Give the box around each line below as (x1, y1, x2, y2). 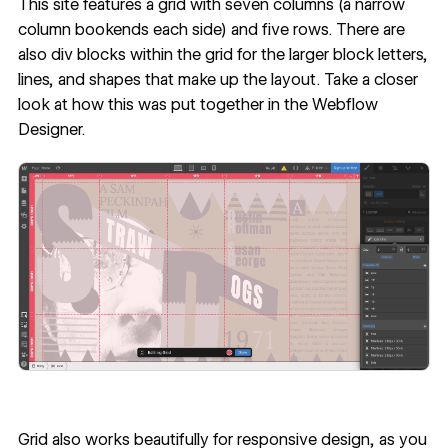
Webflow (311, 94, 378, 114)
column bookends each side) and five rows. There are (17, 19, 405, 39)
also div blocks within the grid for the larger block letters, (17, 44, 428, 64)
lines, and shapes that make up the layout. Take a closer (17, 69, 418, 89)
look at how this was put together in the (17, 94, 312, 114)
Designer (17, 119, 81, 139)
